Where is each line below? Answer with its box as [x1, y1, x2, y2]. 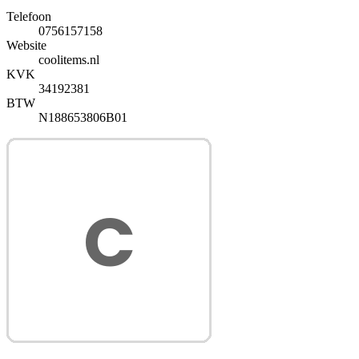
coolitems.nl [38, 52, 99, 67]
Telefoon [6, 9, 51, 23]
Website [6, 38, 46, 52]
